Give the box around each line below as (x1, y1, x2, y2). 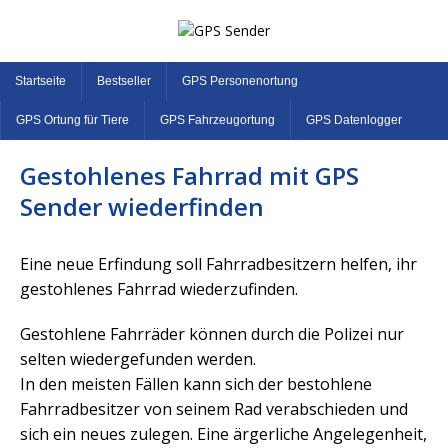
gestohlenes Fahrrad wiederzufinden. (20, 278, 298, 300)
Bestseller (97, 74, 151, 88)
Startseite (15, 74, 66, 88)
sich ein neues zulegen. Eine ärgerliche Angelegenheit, (20, 423, 427, 445)
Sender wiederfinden (20, 190, 264, 223)
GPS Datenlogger (306, 113, 402, 127)
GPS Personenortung (182, 74, 298, 88)
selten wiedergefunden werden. (20, 348, 256, 370)
